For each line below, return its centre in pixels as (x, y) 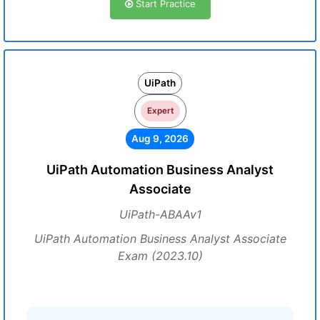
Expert (160, 111)
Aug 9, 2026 (160, 139)
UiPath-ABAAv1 (160, 214)
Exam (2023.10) (160, 256)
